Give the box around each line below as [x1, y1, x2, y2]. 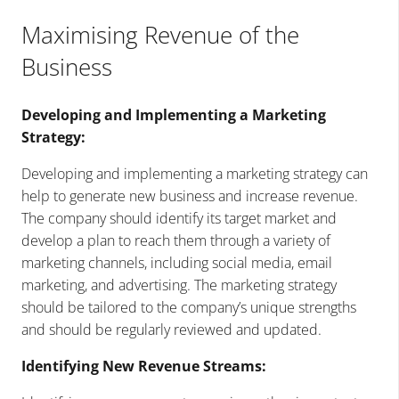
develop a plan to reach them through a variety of [21, 230, 330, 250]
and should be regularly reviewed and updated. [21, 319, 322, 339]
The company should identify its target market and [21, 208, 337, 228]
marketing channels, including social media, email [21, 252, 332, 273]
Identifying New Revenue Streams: [21, 355, 266, 376]
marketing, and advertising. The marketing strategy [21, 274, 337, 295]
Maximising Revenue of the [21, 18, 299, 51]
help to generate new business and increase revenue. [21, 185, 358, 206]
